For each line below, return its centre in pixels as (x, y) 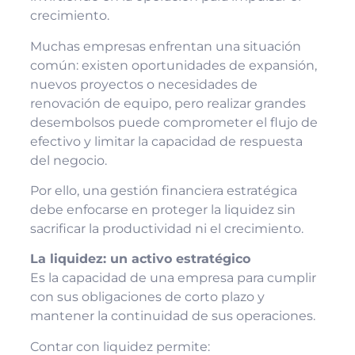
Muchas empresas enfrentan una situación (165, 46)
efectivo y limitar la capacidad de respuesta (166, 141)
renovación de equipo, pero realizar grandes (168, 103)
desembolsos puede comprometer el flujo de (174, 122)
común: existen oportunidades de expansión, (173, 65)
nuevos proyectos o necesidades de (143, 84)
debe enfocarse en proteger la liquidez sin (162, 210)
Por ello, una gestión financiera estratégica (163, 191)
